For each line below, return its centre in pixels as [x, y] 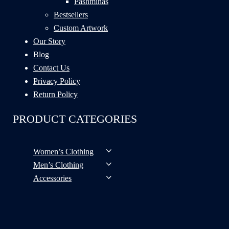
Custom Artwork [81, 28]
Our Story [49, 41]
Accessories [52, 178]
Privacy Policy [57, 81]
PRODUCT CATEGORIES [75, 119]
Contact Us [51, 67]
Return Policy [55, 94]
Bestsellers [71, 14]
